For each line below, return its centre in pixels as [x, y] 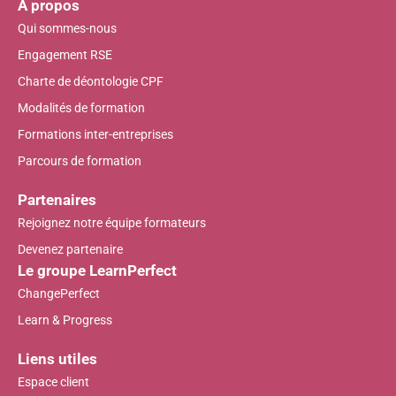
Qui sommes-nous [67, 28]
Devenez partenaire [70, 249]
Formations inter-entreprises [95, 134]
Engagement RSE [65, 54]
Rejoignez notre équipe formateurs [112, 222]
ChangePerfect [59, 293]
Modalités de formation [81, 107]
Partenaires [57, 199]
